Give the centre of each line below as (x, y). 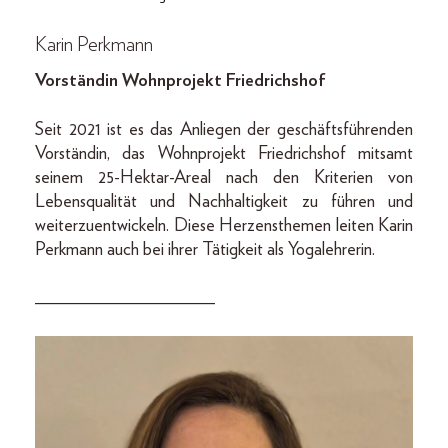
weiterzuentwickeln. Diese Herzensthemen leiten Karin (224, 226)
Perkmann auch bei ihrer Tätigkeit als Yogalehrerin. (205, 250)
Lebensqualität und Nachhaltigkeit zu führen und (224, 202)
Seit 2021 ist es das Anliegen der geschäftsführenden (224, 130)
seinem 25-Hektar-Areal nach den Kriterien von (224, 178)
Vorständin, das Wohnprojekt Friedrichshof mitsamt (224, 154)
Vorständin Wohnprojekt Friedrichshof (180, 81)
